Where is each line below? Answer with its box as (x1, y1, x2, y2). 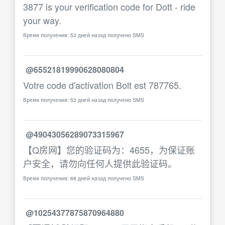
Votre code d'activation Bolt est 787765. (23, 78, 181, 91)
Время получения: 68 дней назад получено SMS (23, 174, 144, 182)
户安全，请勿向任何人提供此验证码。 (23, 157, 177, 170)
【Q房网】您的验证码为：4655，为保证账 (23, 143, 195, 156)
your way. (23, 14, 61, 27)
